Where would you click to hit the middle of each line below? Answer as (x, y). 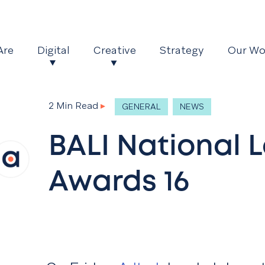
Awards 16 (119, 183)
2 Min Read (73, 106)
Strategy (182, 50)
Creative (115, 50)
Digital (54, 50)
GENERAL (141, 107)
